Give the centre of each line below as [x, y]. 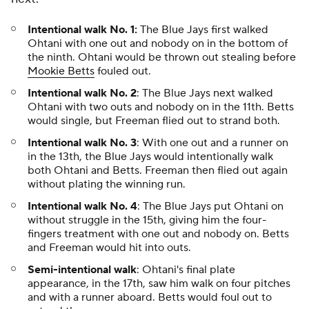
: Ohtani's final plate [186, 270]
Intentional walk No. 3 [82, 143]
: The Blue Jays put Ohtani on [210, 206]
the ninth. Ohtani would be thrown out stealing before [162, 57]
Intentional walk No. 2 [82, 93]
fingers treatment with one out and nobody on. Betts [158, 234]
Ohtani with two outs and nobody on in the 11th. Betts [161, 107]
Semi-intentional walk [82, 270]
